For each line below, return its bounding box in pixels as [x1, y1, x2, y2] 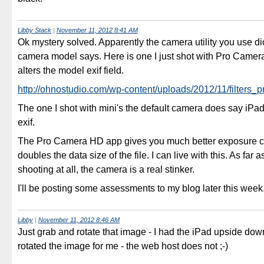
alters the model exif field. [18, 65, 124, 75]
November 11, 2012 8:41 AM [57, 26, 138, 34]
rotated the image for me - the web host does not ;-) [18, 241, 228, 252]
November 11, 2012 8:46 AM [38, 216, 120, 223]
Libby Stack [18, 26, 51, 34]
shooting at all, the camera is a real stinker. [18, 164, 194, 174]
